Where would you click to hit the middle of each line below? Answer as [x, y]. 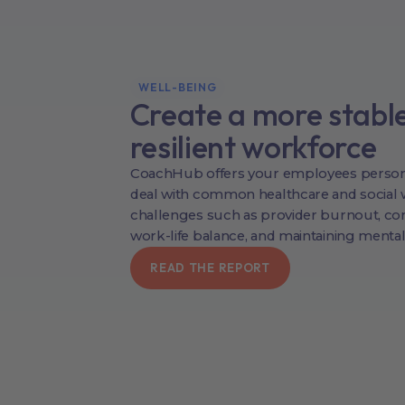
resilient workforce [253, 146]
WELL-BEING [178, 88]
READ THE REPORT [210, 268]
